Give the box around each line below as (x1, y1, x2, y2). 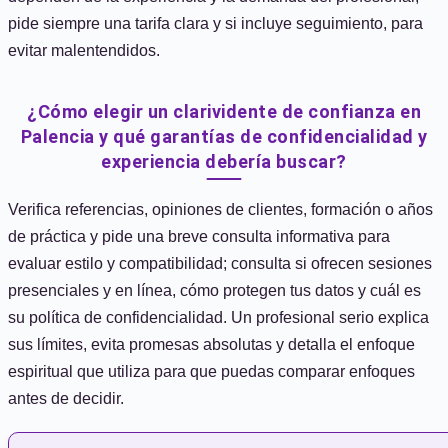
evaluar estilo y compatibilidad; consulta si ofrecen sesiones (8, 255, 432, 272)
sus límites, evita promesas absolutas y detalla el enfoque (8, 336, 415, 353)
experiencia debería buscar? (101, 151, 347, 172)
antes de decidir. (8, 390, 124, 407)
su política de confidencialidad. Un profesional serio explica (8, 309, 429, 326)
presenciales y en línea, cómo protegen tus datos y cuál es (8, 282, 421, 299)
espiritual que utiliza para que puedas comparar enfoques (8, 363, 415, 380)
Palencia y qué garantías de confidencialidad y (20, 126, 428, 147)
